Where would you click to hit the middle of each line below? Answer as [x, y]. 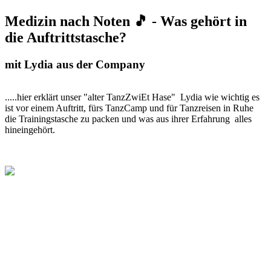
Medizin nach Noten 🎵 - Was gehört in [126, 21]
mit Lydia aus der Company [75, 64]
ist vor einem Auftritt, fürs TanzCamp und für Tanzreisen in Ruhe [129, 108]
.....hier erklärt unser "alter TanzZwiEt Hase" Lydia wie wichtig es [132, 97]
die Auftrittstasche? [66, 37]
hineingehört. [30, 130]
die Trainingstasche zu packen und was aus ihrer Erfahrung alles [128, 119]
